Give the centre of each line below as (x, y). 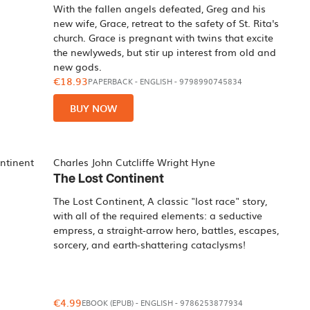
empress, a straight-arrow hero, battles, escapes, (166, 230)
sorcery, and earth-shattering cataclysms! (150, 244)
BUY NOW (94, 108)
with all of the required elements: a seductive (158, 215)
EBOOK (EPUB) (108, 303)
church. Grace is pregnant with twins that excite (164, 37)
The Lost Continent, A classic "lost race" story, (161, 201)
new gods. (78, 66)
